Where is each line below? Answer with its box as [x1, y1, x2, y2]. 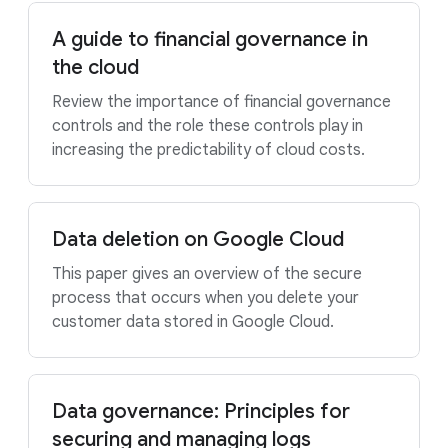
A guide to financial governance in [52, 27, 368, 52]
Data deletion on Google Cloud [52, 227, 344, 252]
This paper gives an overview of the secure [52, 264, 362, 284]
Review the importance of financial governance [52, 92, 391, 112]
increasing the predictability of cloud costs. [52, 140, 365, 160]
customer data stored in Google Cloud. [52, 312, 334, 332]
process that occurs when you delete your [52, 288, 359, 308]
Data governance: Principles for [52, 399, 350, 424]
